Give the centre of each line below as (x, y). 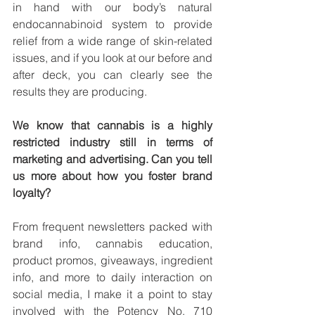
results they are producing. (81, 92)
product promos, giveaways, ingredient (112, 261)
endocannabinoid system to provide (112, 24)
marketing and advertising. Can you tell (112, 159)
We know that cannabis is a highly (112, 126)
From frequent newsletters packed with (112, 227)
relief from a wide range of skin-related (112, 41)
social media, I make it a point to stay (112, 294)
